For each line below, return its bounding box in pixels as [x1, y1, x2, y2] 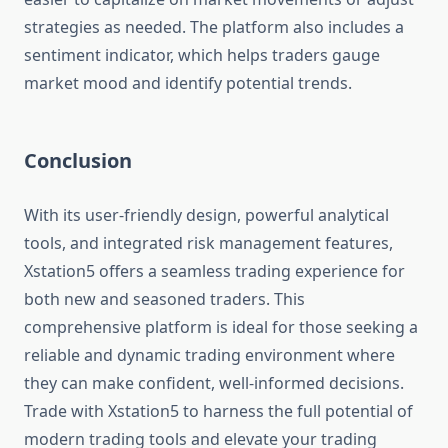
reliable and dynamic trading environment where [24, 344, 395, 367]
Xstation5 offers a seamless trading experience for [24, 260, 405, 283]
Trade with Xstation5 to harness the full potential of [24, 400, 413, 423]
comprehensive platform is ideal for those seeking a [24, 316, 418, 339]
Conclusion [24, 147, 132, 175]
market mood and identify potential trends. [24, 72, 352, 95]
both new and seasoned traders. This [24, 288, 305, 311]
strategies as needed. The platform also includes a [24, 16, 404, 39]
